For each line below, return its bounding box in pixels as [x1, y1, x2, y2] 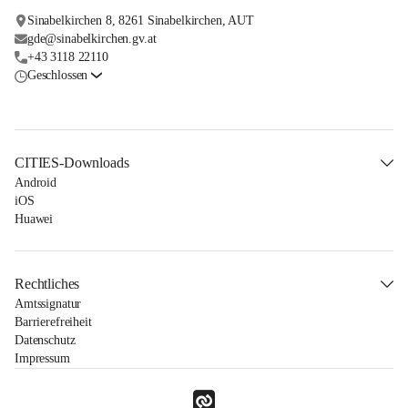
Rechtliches [15, 276, 80, 292]
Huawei [15, 212, 54, 227]
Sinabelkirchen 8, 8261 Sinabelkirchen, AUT [26, 14, 254, 28]
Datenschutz [15, 333, 76, 348]
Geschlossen [26, 68, 88, 83]
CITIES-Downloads [15, 155, 129, 171]
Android [15, 176, 57, 190]
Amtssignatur [15, 297, 82, 311]
